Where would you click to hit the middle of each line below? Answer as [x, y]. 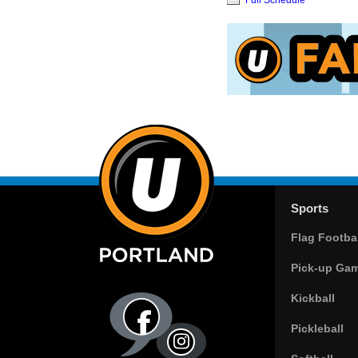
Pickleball [317, 328]
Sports [310, 208]
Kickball [313, 298]
